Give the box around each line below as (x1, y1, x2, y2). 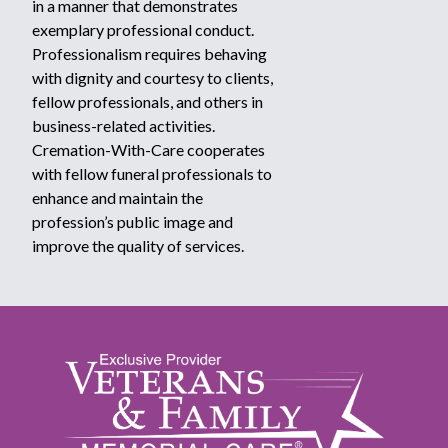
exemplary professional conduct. (32, 20, 254, 39)
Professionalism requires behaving (32, 44, 267, 63)
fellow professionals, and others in (32, 92, 263, 111)
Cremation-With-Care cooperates (32, 140, 265, 159)
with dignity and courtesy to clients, (32, 68, 273, 87)
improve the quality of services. (32, 236, 244, 255)
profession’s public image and (32, 212, 233, 231)
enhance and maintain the (32, 188, 203, 207)
